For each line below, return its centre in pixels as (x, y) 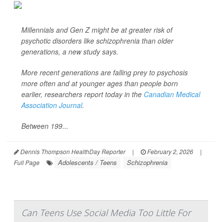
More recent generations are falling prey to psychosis (105, 72)
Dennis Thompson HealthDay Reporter (72, 151)
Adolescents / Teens (87, 162)
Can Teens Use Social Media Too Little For (106, 213)
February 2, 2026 (169, 151)
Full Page (27, 162)
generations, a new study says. (70, 52)
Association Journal (52, 105)
